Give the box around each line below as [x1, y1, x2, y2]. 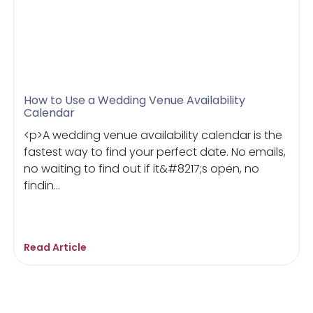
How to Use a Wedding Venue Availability [24, 92, 246, 108]
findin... [24, 177, 61, 194]
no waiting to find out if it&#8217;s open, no [24, 160, 260, 177]
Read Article [24, 240, 87, 254]
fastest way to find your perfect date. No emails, [24, 143, 286, 160]
